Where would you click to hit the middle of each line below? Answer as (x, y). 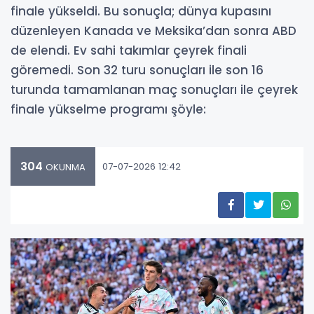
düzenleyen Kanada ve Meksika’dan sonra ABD (153, 31)
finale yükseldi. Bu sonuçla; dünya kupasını (141, 12)
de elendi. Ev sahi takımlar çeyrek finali (129, 51)
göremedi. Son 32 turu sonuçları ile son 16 (137, 70)
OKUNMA (64, 168)
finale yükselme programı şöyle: (108, 110)
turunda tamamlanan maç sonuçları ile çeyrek (154, 90)
